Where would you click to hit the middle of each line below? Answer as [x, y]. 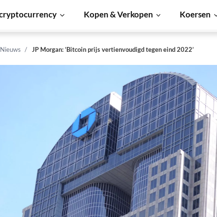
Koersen [195, 14]
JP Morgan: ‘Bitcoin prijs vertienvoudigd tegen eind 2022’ [113, 49]
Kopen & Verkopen [118, 14]
